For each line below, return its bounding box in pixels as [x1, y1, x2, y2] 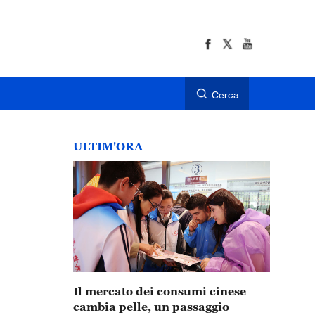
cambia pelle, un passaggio [73, 300, 229, 313]
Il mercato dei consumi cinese [73, 285, 246, 297]
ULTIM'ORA [73, 140, 143, 153]
